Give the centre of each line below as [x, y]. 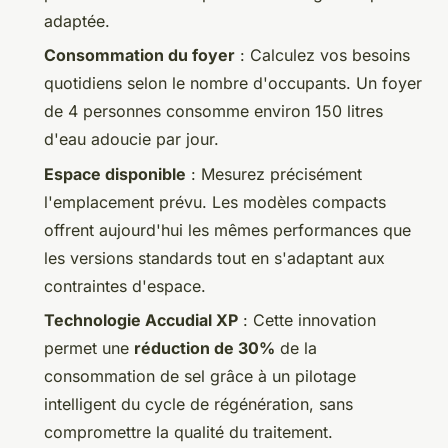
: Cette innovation [307, 319]
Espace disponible [115, 173]
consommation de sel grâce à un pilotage [200, 375]
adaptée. [77, 20]
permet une [89, 347]
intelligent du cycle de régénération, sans [198, 403]
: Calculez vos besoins [322, 55]
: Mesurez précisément [274, 173]
